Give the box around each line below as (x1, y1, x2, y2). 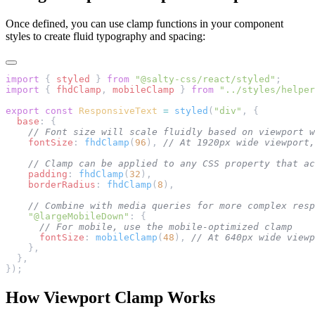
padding (6, 169, 67, 180)
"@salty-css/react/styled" (129, 74, 276, 85)
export (6, 105, 39, 117)
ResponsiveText (73, 105, 157, 117)
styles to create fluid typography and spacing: (6, 30, 205, 43)
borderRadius (6, 179, 96, 191)
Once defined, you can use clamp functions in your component (6, 18, 283, 30)
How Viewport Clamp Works (6, 288, 215, 307)
